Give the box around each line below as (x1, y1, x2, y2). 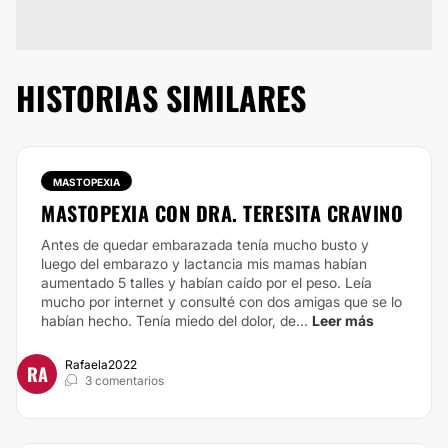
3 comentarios (85, 373, 164, 388)
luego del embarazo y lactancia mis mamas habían (41, 255, 367, 272)
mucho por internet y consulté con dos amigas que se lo (41, 293, 402, 310)
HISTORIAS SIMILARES (16, 74, 306, 121)
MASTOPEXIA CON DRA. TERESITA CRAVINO (41, 198, 403, 228)
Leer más (312, 312, 374, 329)
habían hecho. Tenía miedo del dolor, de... (41, 312, 308, 329)
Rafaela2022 (65, 357, 137, 372)
